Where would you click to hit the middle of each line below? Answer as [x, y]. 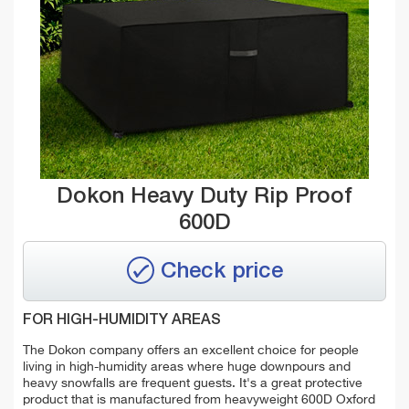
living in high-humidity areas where [125, 367]
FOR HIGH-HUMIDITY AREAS [122, 321]
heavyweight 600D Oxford [298, 400]
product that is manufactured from [122, 400]
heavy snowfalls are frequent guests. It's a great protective [193, 384]
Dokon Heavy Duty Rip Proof [204, 196]
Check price [221, 271]
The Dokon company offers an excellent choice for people [191, 351]
